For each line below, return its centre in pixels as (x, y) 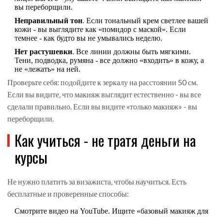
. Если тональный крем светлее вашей (145, 21)
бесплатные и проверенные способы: (68, 194)
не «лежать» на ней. (47, 69)
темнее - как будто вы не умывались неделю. (88, 38)
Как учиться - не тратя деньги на (105, 140)
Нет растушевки (43, 52)
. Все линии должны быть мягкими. (132, 52)
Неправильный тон (48, 21)
